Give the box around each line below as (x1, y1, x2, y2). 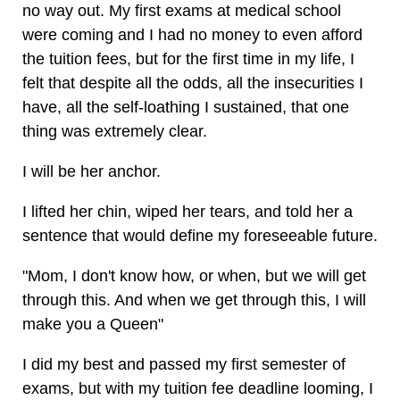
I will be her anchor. (22, 162, 161, 180)
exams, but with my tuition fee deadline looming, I (22, 379, 373, 397)
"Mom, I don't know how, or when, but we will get (22, 267, 366, 285)
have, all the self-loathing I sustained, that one (22, 98, 349, 116)
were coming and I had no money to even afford (22, 26, 362, 44)
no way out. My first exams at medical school (22, 2, 341, 20)
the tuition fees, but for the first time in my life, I (22, 50, 354, 68)
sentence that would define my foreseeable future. (22, 227, 378, 245)
